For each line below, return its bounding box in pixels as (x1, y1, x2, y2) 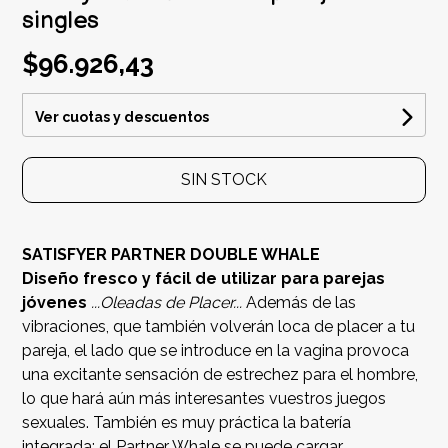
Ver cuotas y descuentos (35, 109, 210, 126)
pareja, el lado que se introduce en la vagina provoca (22, 341, 410, 361)
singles (22, 6, 100, 36)
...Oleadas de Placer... (87, 293, 247, 313)
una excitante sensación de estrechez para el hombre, (22, 365, 419, 385)
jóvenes (22, 293, 88, 313)
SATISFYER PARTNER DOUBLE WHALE (22, 245, 321, 265)
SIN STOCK (181, 170, 267, 190)
